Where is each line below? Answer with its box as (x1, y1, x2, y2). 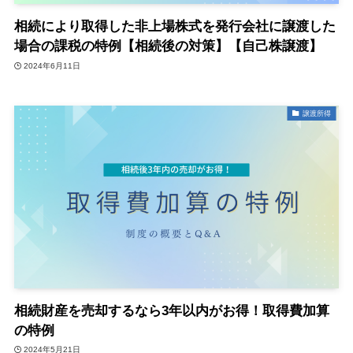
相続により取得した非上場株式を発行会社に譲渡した (13, 19, 336, 35)
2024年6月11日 (24, 61, 81, 70)
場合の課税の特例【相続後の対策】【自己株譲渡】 (13, 39, 322, 54)
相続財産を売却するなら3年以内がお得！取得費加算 (13, 303, 329, 318)
